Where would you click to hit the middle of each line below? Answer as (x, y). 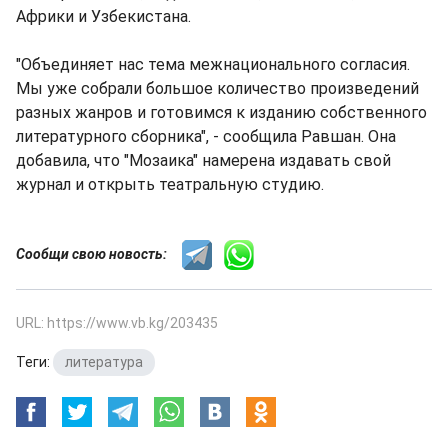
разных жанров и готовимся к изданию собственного (221, 112)
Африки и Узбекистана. (103, 16)
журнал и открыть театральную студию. (170, 184)
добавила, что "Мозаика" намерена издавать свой (203, 160)
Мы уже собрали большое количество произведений (217, 88)
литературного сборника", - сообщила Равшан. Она (206, 136)
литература (104, 362)
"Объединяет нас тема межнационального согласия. (213, 64)
